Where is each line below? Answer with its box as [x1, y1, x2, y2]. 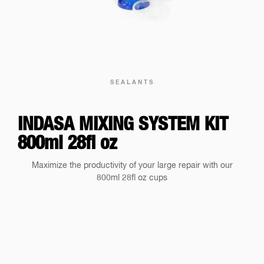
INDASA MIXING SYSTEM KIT [18, 115, 228, 135]
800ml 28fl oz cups [97, 174, 167, 183]
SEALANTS [110, 79, 154, 85]
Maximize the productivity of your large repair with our [31, 161, 233, 170]
